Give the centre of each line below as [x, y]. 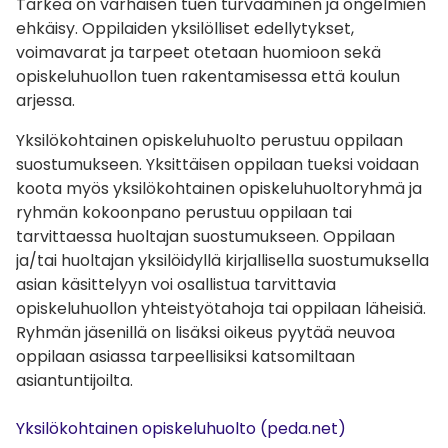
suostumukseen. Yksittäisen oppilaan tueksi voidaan [217, 164]
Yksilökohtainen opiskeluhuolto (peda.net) [181, 428]
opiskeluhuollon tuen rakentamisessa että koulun [208, 76]
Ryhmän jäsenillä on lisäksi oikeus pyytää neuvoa [205, 332]
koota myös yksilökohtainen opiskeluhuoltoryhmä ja [219, 188]
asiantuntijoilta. [76, 380]
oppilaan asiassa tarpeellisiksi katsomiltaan [185, 356]
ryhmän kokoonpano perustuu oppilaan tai [184, 212]
